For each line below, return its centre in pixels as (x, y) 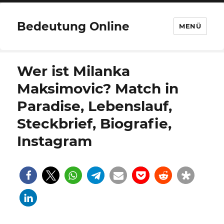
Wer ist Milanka (74, 71)
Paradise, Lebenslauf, (95, 106)
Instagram (55, 141)
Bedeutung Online (73, 26)
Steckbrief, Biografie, (94, 123)
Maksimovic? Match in (98, 88)
